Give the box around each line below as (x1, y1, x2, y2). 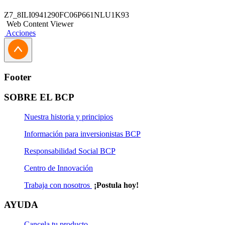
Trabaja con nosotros (24, 181, 92, 190)
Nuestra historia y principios (24, 113, 113, 122)
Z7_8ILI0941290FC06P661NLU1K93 (4, 11, 129, 19)
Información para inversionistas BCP (24, 130, 141, 139)
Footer (4, 71, 31, 82)
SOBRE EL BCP (4, 92, 74, 103)
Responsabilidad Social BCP (24, 147, 116, 156)
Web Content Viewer (7, 20, 73, 28)
